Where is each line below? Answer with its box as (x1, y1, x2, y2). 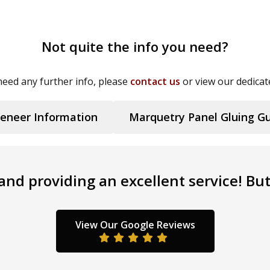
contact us (130, 75, 180, 88)
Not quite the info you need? (42, 37, 228, 55)
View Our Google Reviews (75, 218, 195, 231)
